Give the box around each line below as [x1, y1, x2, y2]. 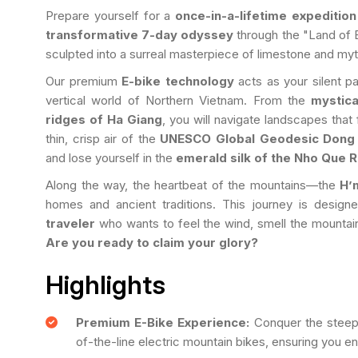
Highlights [46, 268, 165, 300]
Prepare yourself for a [46, 7, 176, 23]
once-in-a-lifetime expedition [175, 7, 356, 23]
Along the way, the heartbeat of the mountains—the [46, 177, 340, 193]
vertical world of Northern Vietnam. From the [46, 92, 312, 108]
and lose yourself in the [46, 149, 176, 165]
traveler [46, 215, 95, 231]
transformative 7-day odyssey [46, 26, 234, 42]
